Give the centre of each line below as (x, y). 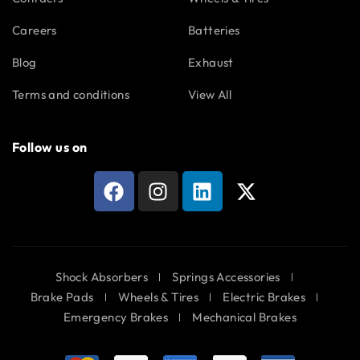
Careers (35, 30)
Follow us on (50, 147)
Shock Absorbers (102, 277)
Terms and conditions (71, 94)
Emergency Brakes (116, 317)
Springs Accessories (226, 277)
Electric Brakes (264, 297)
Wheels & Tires (158, 297)
